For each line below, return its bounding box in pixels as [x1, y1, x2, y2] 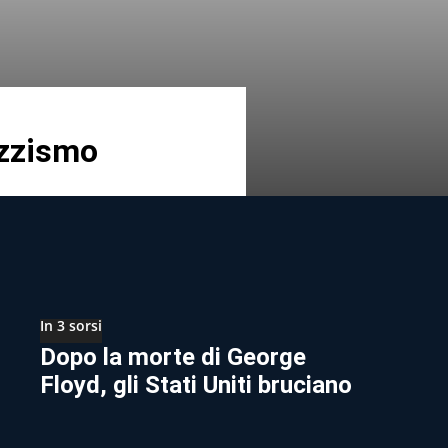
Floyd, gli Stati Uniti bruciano [40, 370, 352, 399]
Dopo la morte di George [40, 342, 306, 371]
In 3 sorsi [40, 315, 102, 335]
